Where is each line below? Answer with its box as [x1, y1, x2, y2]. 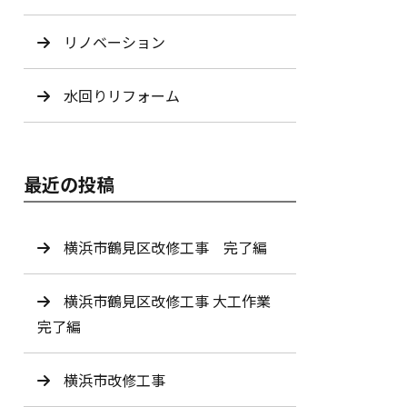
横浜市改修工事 [64, 369, 165, 391]
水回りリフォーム [64, 84, 180, 106]
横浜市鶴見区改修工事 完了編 [64, 236, 267, 258]
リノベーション [64, 31, 165, 53]
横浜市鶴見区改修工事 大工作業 [64, 290, 271, 312]
